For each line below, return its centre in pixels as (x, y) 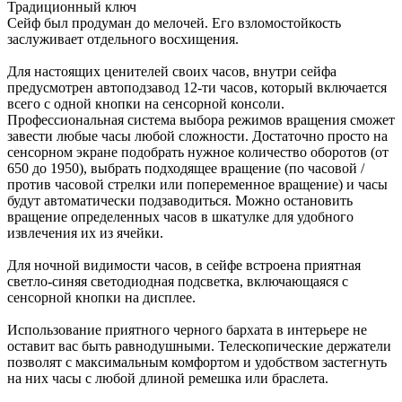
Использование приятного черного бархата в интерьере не (187, 329)
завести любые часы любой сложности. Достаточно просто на (197, 135)
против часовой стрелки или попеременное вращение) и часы (197, 184)
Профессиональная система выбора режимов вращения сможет (201, 119)
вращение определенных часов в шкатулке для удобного (180, 216)
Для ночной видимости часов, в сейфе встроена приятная (184, 265)
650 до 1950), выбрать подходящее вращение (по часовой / (186, 168)
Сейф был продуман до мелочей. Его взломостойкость (174, 22)
